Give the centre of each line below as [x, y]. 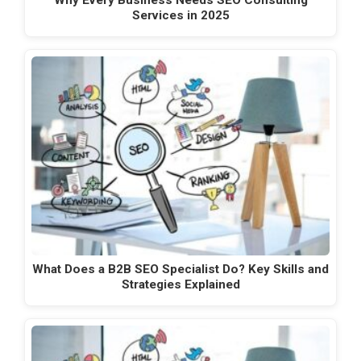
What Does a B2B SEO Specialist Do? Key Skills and [180, 269]
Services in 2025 [180, 15]
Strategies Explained [180, 284]
